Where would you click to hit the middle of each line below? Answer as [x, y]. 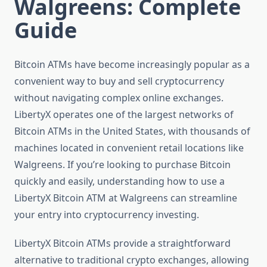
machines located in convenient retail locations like [129, 148]
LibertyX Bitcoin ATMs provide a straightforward [122, 243]
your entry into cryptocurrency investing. [107, 215]
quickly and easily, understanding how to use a [119, 181]
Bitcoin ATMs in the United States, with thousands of [132, 131]
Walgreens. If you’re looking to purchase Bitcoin [122, 165]
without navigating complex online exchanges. [119, 98]
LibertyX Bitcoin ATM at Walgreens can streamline [126, 198]
